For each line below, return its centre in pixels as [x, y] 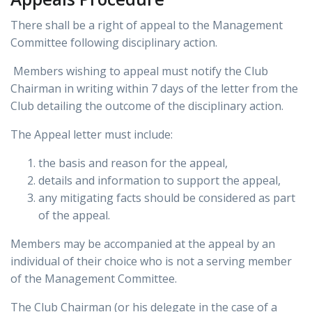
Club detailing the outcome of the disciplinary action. [147, 106]
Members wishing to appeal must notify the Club [139, 71]
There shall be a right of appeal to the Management [147, 25]
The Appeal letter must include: [92, 135]
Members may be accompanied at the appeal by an [143, 244]
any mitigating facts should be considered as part [167, 198]
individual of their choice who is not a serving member [151, 262]
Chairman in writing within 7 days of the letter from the [154, 89]
